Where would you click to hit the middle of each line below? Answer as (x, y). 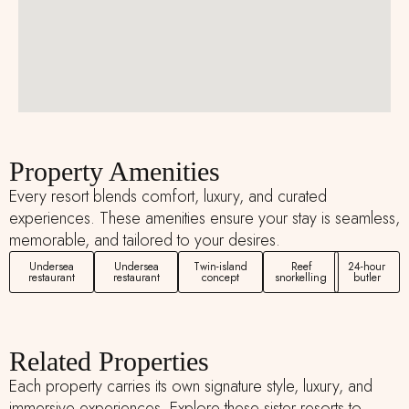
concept (221, 278)
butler (367, 278)
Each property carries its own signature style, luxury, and (191, 387)
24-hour (367, 267)
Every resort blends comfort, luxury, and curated (168, 197)
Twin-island (221, 267)
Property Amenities (115, 172)
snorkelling (301, 278)
